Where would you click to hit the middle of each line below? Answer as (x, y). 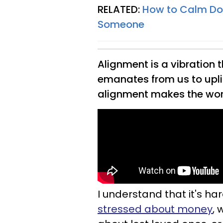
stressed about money (155, 209)
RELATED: (120, 9)
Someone (121, 24)
